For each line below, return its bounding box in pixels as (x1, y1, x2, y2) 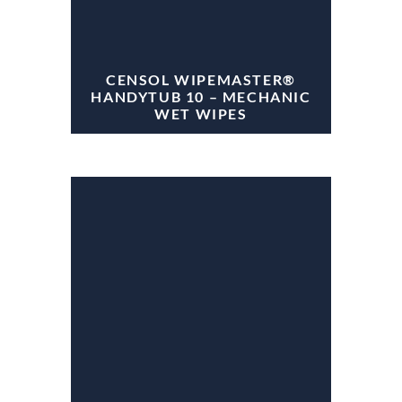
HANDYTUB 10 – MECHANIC (91, 88, 311, 106)
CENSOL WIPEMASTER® (106, 71, 296, 89)
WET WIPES (154, 105, 248, 123)
